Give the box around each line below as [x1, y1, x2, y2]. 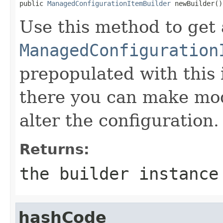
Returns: [19, 140, 90, 158]
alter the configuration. [19, 110, 219, 130]
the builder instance [19, 163, 219, 184]
